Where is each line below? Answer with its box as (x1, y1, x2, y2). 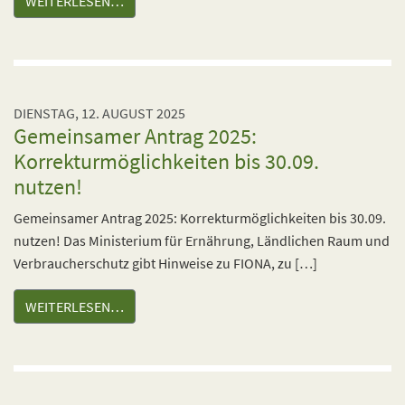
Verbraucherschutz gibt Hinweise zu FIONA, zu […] (14, 254, 317, 272)
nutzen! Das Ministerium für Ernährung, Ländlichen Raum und (14, 231, 390, 250)
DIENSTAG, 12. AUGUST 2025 (14, 104, 185, 122)
